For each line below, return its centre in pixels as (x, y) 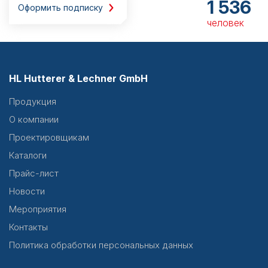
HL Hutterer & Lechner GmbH (78, 78)
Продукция (33, 101)
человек (226, 23)
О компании (34, 119)
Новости (27, 191)
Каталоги (28, 155)
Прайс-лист (34, 173)
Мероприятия (38, 209)
